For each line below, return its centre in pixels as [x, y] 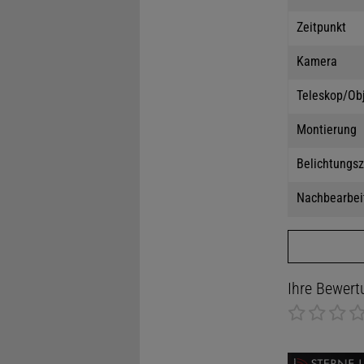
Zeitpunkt [321, 28]
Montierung [328, 130]
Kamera [316, 62]
